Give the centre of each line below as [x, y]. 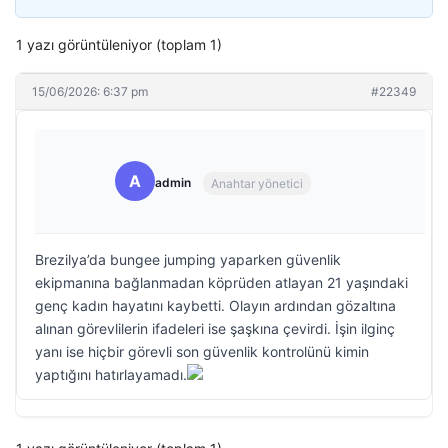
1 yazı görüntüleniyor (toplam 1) [119, 44]
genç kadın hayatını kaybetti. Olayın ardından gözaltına [215, 305]
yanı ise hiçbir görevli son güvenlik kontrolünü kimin [202, 351]
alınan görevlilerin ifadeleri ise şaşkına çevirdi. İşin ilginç [215, 328]
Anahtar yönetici [257, 183]
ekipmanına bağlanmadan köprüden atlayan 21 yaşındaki [221, 282]
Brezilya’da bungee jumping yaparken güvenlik [188, 259]
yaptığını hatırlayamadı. [111, 374]
